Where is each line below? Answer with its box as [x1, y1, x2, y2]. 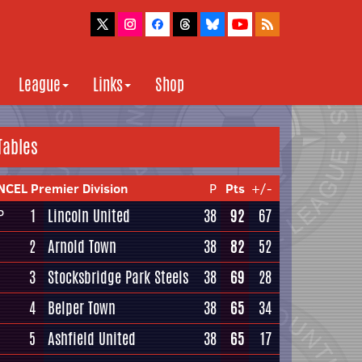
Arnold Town [48, 235, 116, 258]
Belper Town [48, 297, 116, 319]
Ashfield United [48, 327, 136, 350]
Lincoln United [48, 204, 130, 227]
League [19, 73, 61, 96]
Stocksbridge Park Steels [48, 266, 188, 288]
